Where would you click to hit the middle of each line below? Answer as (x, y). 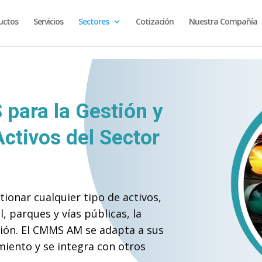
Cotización (155, 21)
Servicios (48, 21)
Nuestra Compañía (223, 21)
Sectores (94, 21)
